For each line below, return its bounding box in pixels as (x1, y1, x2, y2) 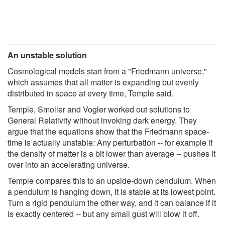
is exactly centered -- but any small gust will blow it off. (8, 207, 199, 219)
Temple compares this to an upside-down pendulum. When (8, 174, 216, 186)
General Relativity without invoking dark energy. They (8, 114, 197, 126)
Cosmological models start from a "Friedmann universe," (8, 65, 207, 77)
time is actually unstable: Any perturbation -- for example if (8, 136, 212, 148)
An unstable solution (8, 49, 87, 61)
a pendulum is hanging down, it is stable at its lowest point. (8, 185, 215, 197)
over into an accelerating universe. (8, 158, 130, 170)
